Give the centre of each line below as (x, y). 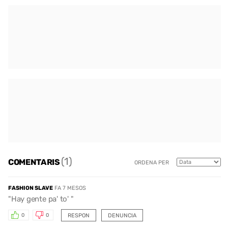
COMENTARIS (35, 162)
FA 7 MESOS (70, 188)
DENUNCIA (122, 215)
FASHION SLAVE (31, 188)
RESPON (78, 215)
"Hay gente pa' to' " (41, 199)
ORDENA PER (152, 163)
